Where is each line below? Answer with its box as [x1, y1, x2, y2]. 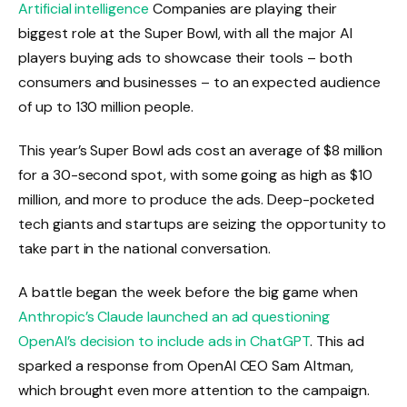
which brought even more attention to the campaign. [18, 381, 370, 401]
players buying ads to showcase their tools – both [18, 48, 352, 68]
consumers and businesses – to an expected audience [18, 73, 381, 93]
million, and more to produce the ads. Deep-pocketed [18, 190, 374, 210]
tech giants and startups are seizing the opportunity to [18, 214, 387, 234]
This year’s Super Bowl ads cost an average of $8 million [18, 141, 383, 161]
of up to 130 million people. [18, 97, 194, 117]
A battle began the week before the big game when [18, 283, 358, 303]
